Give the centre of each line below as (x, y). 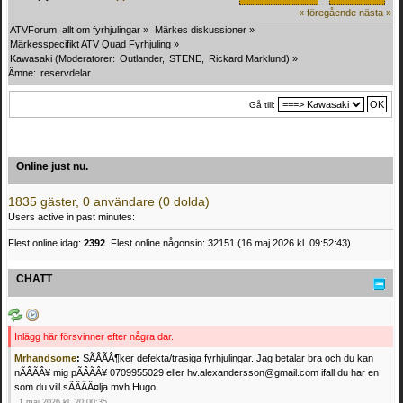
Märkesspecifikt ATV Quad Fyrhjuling (90, 45)
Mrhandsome (45, 358)
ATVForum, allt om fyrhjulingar (75, 30)
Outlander (141, 59)
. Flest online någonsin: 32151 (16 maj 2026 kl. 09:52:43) (228, 243)
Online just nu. (52, 166)
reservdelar (66, 73)
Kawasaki (31, 59)
